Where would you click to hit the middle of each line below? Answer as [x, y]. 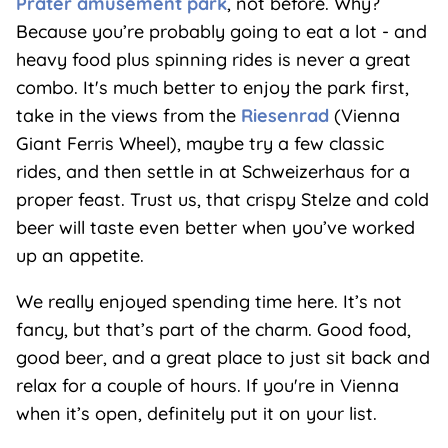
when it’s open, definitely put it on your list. [196, 413]
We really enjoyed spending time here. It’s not [208, 301]
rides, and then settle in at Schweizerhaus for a [212, 171]
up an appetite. [79, 255]
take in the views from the [128, 115]
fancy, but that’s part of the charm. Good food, [213, 329]
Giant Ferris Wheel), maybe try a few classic [199, 143]
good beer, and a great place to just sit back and [222, 357]
